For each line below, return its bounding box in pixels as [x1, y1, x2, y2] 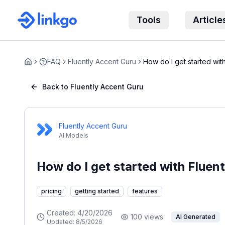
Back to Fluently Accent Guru [42, 82, 144, 91]
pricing [41, 187, 62, 195]
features [132, 187, 158, 195]
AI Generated [176, 213, 215, 220]
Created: [47, 208, 77, 217]
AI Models [59, 132, 88, 139]
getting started [75, 187, 119, 195]
